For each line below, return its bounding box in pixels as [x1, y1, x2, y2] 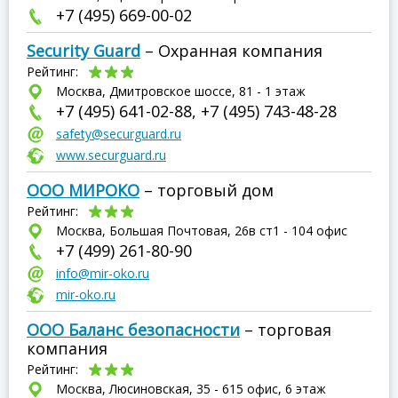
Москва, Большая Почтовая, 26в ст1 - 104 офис [56, 222, 347, 239]
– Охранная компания [140, 40, 322, 61]
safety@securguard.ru [56, 125, 181, 142]
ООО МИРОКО [27, 179, 139, 201]
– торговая [240, 319, 331, 340]
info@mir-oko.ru [56, 265, 149, 282]
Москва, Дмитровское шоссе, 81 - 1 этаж [56, 83, 306, 99]
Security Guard [27, 40, 140, 61]
